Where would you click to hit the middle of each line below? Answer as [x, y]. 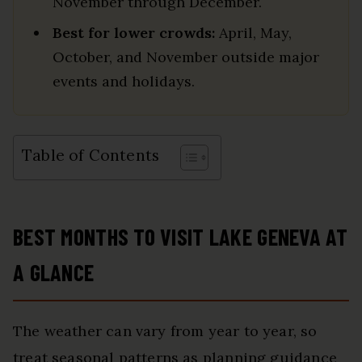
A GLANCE [54, 272]
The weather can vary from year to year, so [165, 330]
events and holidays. [124, 81]
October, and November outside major [186, 57]
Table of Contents [91, 156]
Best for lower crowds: [134, 32]
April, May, [253, 32]
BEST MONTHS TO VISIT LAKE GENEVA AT [180, 236]
